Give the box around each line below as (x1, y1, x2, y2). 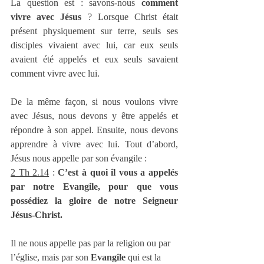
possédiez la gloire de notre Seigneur (11, 196, 178, 206)
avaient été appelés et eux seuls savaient (11, 54, 178, 65)
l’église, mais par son (11, 252, 91, 263)
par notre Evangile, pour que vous (11, 181, 178, 192)
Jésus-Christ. (11, 210, 62, 220)
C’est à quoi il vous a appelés (58, 167, 179, 178)
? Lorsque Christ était (81, 12, 179, 22)
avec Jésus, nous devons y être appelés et (11, 111, 178, 121)
